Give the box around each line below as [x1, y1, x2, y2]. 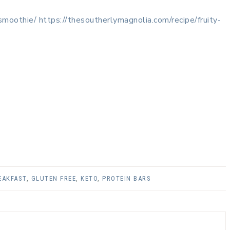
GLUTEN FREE [31, 175, 76, 183]
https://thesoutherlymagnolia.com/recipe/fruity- [39, 14, 221, 26]
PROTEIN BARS [102, 175, 151, 183]
